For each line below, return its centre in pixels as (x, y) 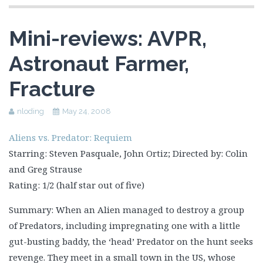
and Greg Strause (45, 169)
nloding (31, 111)
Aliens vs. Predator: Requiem (70, 137)
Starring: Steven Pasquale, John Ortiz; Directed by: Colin (128, 153)
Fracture (52, 89)
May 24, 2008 (87, 111)
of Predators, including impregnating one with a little (124, 225)
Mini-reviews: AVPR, (108, 38)
